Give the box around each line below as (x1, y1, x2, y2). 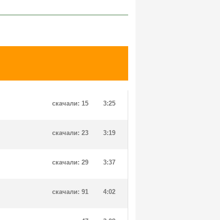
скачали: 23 (52, 129, 88, 137)
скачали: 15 (52, 100, 88, 107)
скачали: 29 (52, 159, 88, 166)
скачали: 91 (52, 188, 88, 195)
